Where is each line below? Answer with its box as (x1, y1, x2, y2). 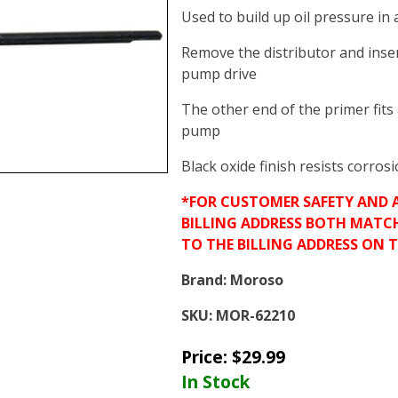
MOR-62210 (216, 306, 295, 325)
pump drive (181, 64, 257, 84)
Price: (181, 344, 232, 369)
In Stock (181, 369, 250, 394)
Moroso (230, 270, 283, 290)
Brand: (181, 270, 227, 290)
